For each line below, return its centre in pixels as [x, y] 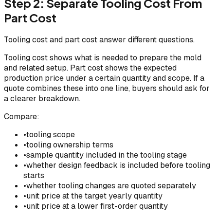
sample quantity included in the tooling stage [107, 155]
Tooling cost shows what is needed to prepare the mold [103, 57]
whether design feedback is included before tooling [118, 165]
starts [34, 175]
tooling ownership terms [70, 145]
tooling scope [51, 134]
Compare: [22, 116]
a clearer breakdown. [42, 98]
